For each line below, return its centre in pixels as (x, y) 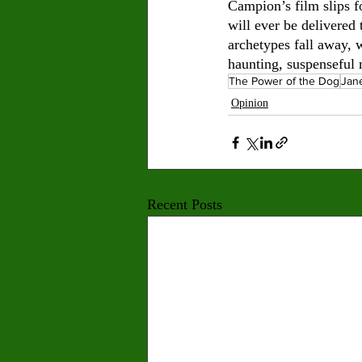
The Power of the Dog (284, 81)
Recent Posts (185, 205)
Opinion (250, 103)
